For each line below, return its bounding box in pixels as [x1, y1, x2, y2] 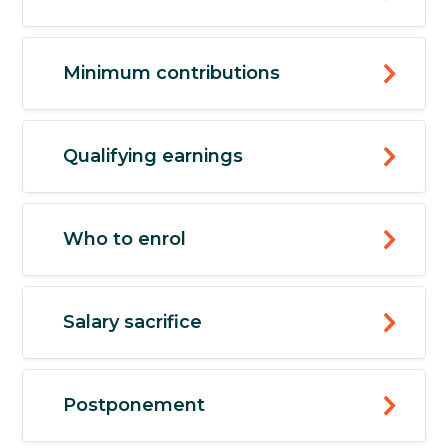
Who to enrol [63, 228, 187, 251]
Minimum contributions [63, 62, 281, 85]
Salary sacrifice [63, 311, 203, 334]
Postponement [63, 394, 206, 417]
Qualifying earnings [63, 145, 244, 168]
